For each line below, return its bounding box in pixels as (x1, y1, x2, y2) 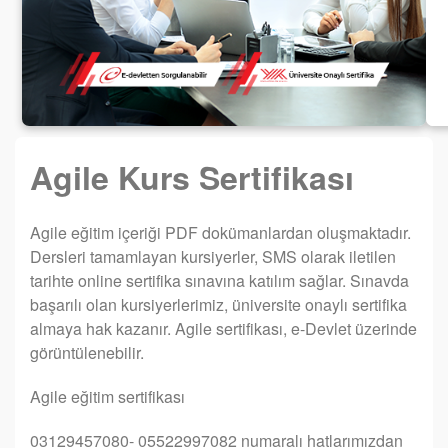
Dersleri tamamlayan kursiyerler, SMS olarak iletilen (30, 245, 396, 269)
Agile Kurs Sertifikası (30, 154, 354, 201)
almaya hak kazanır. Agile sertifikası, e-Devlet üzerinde (30, 317, 417, 341)
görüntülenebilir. (30, 341, 148, 365)
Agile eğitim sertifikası (30, 385, 185, 409)
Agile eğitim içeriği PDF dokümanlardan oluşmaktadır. (30, 221, 411, 245)
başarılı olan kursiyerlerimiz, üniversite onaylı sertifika (30, 293, 407, 317)
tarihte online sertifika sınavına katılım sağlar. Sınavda (30, 269, 409, 293)
